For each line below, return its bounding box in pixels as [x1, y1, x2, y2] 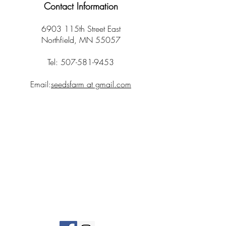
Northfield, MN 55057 [41, 34, 121, 45]
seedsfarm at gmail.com [51, 79, 131, 90]
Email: [30, 79, 51, 90]
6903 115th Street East [41, 23, 121, 34]
